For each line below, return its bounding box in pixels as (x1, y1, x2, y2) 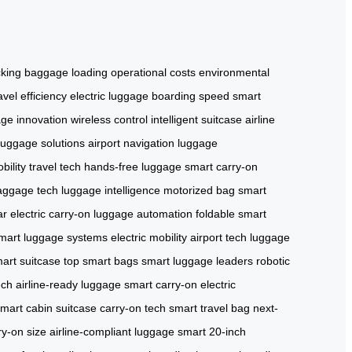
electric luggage (70, 89, 148, 102)
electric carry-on (10, 207, 90, 220)
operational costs (111, 65, 196, 79)
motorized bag (163, 183, 235, 196)
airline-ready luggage (16, 277, 121, 291)
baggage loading (24, 65, 108, 79)
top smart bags (64, 254, 138, 267)
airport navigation (88, 136, 174, 149)
